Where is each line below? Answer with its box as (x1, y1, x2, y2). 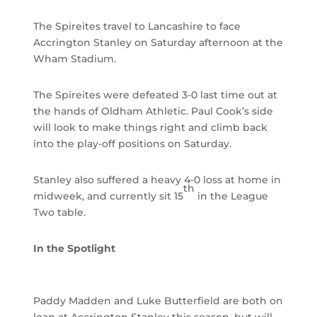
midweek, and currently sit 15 (33, 190, 184, 203)
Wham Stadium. (33, 52, 117, 66)
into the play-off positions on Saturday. (33, 137, 232, 151)
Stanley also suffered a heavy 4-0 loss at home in (33, 173, 282, 187)
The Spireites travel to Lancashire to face (33, 20, 241, 33)
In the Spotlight (33, 242, 116, 255)
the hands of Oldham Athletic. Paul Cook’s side (33, 105, 274, 118)
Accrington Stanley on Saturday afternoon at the (33, 36, 284, 50)
